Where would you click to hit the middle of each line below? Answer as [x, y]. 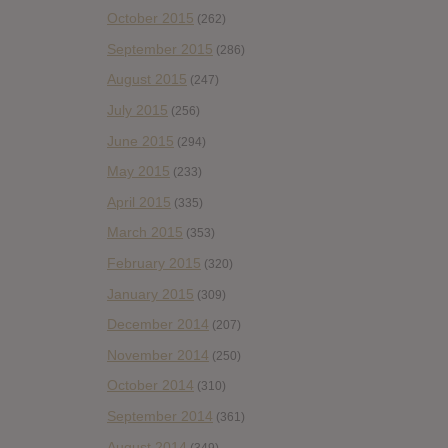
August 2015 [147, 79]
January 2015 [150, 293]
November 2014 [158, 354]
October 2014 [150, 385]
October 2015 [150, 18]
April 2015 [139, 201]
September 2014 [160, 415]
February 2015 [154, 263]
